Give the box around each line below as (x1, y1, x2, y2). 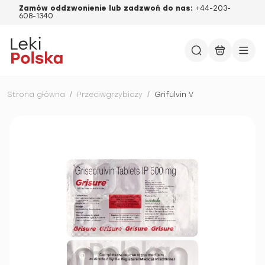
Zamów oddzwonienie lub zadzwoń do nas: (19, 4, 195, 12)
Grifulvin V (154, 91, 193, 99)
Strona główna (7, 91, 65, 99)
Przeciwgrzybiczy (77, 91, 143, 99)
